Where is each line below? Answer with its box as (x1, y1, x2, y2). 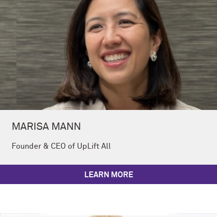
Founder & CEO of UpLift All (12, 142, 111, 151)
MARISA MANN (12, 122, 81, 133)
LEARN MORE (84, 171, 133, 179)
